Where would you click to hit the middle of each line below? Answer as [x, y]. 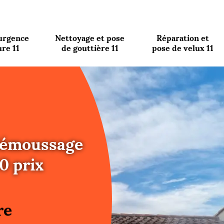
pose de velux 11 [182, 48]
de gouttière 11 [90, 48]
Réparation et [182, 38]
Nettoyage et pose [90, 38]
